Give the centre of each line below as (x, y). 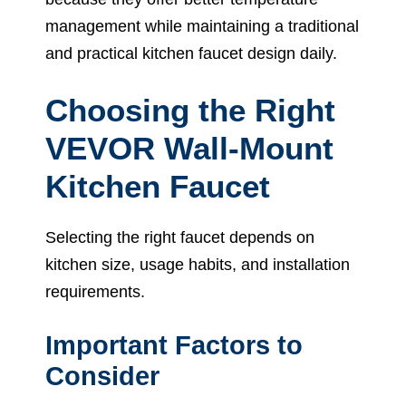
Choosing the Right (190, 110)
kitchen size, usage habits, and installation (198, 264)
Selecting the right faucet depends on (180, 237)
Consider (102, 376)
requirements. (95, 291)
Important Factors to (174, 345)
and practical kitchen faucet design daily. (191, 53)
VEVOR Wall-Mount (189, 148)
